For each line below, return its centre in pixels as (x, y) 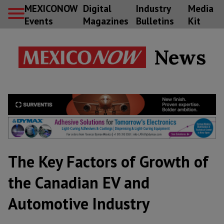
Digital (97, 8)
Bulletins (155, 20)
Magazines (105, 20)
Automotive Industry (79, 204)
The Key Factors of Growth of (108, 162)
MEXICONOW (51, 8)
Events (39, 20)
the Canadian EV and (79, 183)
